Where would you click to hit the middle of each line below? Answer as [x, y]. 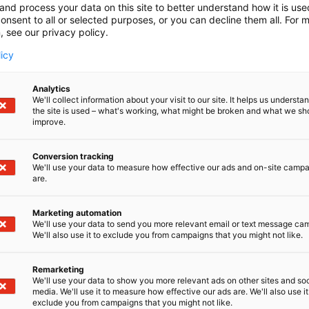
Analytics [51, 89]
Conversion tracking [73, 156]
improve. [49, 122]
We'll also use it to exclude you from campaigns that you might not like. [168, 235]
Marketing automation [77, 213]
